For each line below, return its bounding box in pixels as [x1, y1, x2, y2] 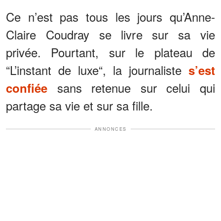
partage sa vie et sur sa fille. [6, 96, 153, 114]
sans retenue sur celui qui [47, 78, 215, 96]
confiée [6, 79, 47, 96]
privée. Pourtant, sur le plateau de [6, 43, 215, 61]
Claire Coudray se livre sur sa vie [6, 25, 215, 43]
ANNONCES [94, 125, 127, 132]
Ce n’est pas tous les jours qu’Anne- [6, 7, 215, 25]
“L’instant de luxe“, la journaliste [6, 61, 188, 78]
